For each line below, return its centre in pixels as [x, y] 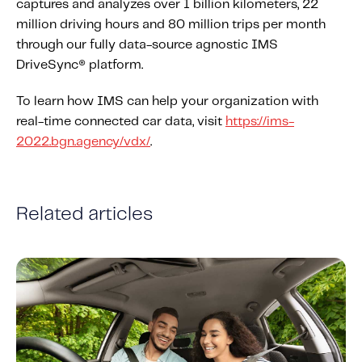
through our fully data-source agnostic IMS [147, 44]
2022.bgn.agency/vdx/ [83, 141]
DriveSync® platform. [80, 65]
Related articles [84, 214]
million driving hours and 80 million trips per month [171, 24]
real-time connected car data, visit [121, 121]
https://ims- [260, 121]
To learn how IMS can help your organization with [167, 101]
